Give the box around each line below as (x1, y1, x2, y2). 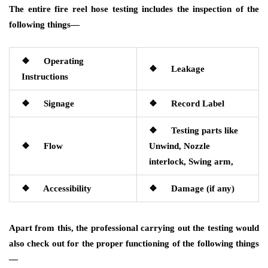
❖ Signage (22, 99, 74, 108)
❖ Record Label (149, 99, 224, 108)
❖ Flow (22, 141, 63, 151)
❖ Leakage (149, 64, 205, 74)
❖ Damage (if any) (149, 184, 234, 193)
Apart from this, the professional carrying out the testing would (9, 223, 259, 233)
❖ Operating (22, 56, 84, 66)
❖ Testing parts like (149, 126, 238, 135)
